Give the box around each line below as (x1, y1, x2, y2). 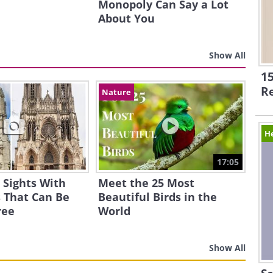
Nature (101, 87, 131, 97)
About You (97, 11, 155, 26)
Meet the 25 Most (97, 175, 194, 190)
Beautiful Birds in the (97, 190, 217, 204)
